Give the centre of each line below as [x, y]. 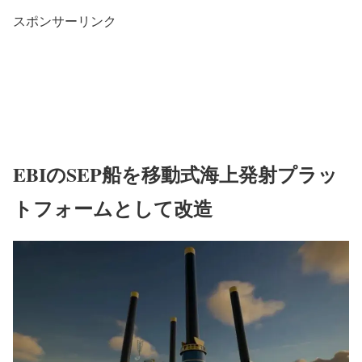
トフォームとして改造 [113, 208]
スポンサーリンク [65, 20]
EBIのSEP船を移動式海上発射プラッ [175, 174]
